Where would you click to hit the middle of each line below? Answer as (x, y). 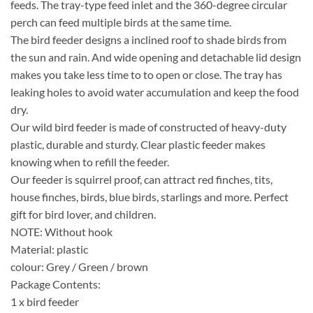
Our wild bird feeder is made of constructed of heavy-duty (148, 126)
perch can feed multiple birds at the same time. (121, 22)
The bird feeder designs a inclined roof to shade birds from (148, 39)
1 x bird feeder (45, 301)
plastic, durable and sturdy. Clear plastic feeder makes (138, 144)
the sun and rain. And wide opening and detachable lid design (156, 57)
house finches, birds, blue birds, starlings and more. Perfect (150, 196)
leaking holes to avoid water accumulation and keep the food (155, 92)
